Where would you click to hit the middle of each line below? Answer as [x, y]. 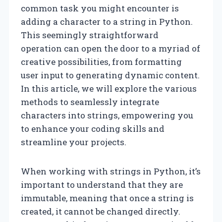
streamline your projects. [74, 142]
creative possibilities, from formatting [101, 61]
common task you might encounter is [100, 8]
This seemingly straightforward [90, 35]
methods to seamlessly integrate [90, 102]
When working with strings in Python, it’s [111, 171]
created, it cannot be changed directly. [101, 211]
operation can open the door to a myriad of [111, 48]
